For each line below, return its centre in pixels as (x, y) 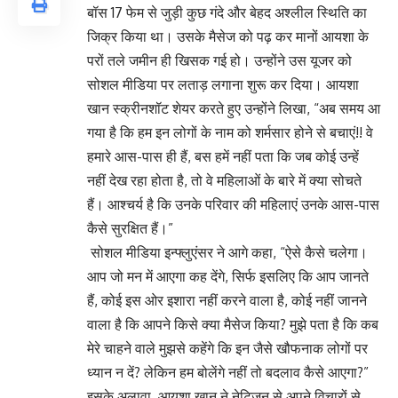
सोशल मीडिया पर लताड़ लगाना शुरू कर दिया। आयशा (223, 85)
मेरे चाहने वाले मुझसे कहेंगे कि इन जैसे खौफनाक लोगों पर (227, 349)
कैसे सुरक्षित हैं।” (130, 229)
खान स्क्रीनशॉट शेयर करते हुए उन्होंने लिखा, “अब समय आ (234, 109)
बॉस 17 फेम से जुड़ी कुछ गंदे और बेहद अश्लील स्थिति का (227, 13)
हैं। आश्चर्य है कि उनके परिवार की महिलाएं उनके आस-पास (233, 205)
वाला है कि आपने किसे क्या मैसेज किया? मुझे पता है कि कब (233, 325)
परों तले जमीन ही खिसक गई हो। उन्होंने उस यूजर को (219, 61)
